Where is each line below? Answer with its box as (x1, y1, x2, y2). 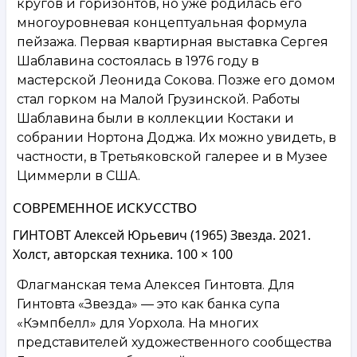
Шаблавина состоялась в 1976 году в (17, 53, 259, 69)
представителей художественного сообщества (17, 334, 331, 350)
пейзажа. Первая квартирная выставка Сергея (17, 33, 328, 49)
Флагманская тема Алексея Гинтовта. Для (17, 277, 295, 292)
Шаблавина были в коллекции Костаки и (17, 110, 294, 126)
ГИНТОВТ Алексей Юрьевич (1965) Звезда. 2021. (13, 226, 311, 244)
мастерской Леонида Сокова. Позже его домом (17, 72, 335, 88)
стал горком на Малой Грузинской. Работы (17, 91, 300, 107)
